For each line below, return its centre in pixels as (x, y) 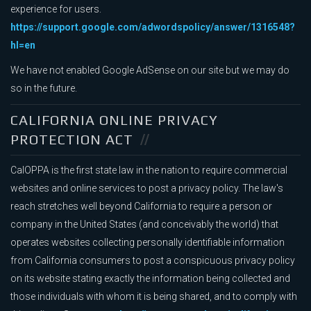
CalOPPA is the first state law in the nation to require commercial (149, 170)
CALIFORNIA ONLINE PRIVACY (114, 120)
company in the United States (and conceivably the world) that (144, 225)
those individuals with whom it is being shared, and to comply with (154, 297)
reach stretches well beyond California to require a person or (141, 207)
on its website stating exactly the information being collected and (150, 279)
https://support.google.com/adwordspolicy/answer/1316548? (153, 27)
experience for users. (56, 9)
